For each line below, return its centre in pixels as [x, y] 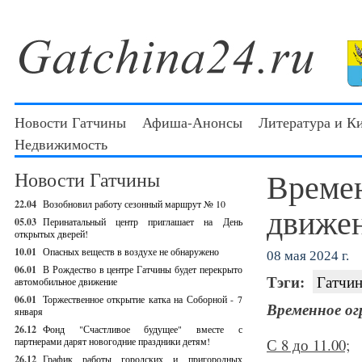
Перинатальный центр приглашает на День [143, 221]
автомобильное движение [66, 281]
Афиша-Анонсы [192, 122]
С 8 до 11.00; [308, 345]
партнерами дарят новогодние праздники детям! [112, 341]
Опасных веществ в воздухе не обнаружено [131, 251]
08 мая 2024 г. [307, 256]
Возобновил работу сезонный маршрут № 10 [134, 204]
